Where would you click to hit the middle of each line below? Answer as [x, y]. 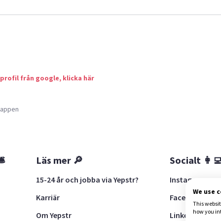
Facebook [186, 197]
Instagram [188, 179]
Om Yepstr [54, 215]
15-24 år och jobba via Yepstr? [88, 179]
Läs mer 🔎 [60, 160]
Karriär [48, 197]
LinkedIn [184, 215]
